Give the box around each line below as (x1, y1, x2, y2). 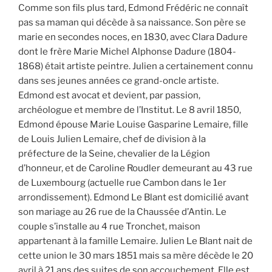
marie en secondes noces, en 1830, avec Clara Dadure (18, 31, 248, 42)
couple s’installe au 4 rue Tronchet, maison (18, 220, 200, 232)
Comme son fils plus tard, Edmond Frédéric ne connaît (18, 2, 248, 13)
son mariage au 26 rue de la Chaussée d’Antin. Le (18, 206, 226, 217)
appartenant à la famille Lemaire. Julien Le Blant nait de (18, 235, 253, 246)
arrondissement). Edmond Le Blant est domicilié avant (18, 191, 249, 203)
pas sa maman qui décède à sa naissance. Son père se (18, 16, 246, 28)
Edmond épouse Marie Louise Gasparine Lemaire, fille (18, 118, 248, 130)
